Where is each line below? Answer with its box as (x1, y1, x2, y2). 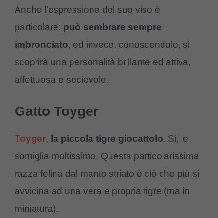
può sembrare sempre (63, 22, 162, 33)
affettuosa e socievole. (15, 74, 109, 85)
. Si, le (163, 133, 188, 144)
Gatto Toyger (15, 103, 99, 119)
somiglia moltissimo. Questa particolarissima (15, 150, 199, 161)
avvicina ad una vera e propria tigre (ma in (15, 185, 190, 196)
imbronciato (15, 39, 68, 50)
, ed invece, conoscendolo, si (68, 39, 190, 50)
